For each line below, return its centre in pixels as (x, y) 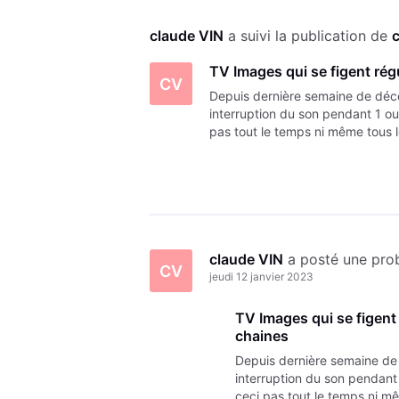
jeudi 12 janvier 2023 (262, 277)
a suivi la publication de (310, 36)
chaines (262, 336)
